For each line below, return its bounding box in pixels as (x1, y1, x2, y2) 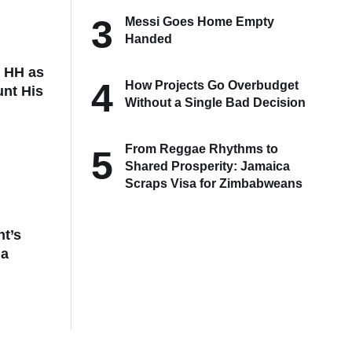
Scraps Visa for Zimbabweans (125, 176, 303, 190)
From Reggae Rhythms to (125, 141, 279, 156)
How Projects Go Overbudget (125, 78, 299, 92)
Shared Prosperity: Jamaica (125, 159, 291, 173)
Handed (125, 31, 173, 46)
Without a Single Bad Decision (125, 95, 306, 109)
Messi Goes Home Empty (125, 14, 275, 28)
